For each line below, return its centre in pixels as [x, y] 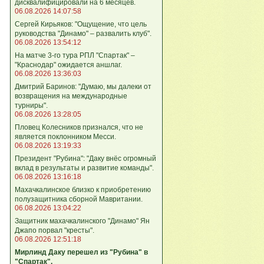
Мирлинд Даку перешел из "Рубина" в [81, 252]
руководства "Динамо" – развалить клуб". [83, 33]
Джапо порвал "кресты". [55, 230]
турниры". [31, 105]
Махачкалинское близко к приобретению [83, 189]
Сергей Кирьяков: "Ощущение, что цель [81, 24]
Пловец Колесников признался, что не [79, 127]
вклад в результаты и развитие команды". [84, 168]
